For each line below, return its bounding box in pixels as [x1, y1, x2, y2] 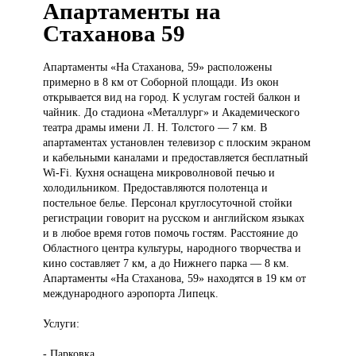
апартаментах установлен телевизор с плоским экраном [43, 136, 311, 149]
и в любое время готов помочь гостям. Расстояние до [43, 226, 299, 240]
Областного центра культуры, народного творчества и [43, 242, 302, 255]
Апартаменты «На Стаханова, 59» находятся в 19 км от [43, 272, 307, 285]
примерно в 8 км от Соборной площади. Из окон [43, 75, 280, 89]
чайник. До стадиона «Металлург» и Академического [43, 106, 300, 119]
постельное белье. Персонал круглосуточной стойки [43, 196, 293, 210]
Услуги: [43, 317, 80, 331]
